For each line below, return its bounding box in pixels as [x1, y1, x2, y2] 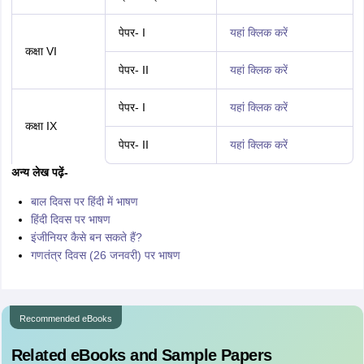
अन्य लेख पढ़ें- [11, 166, 68, 179]
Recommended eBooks [19, 314, 112, 323]
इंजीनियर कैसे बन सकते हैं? [30, 231, 142, 244]
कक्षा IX [24, 119, 57, 132]
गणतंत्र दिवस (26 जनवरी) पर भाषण [30, 249, 180, 262]
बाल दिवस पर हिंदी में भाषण [30, 195, 138, 208]
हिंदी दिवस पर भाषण [30, 213, 110, 226]
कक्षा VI [24, 45, 57, 58]
